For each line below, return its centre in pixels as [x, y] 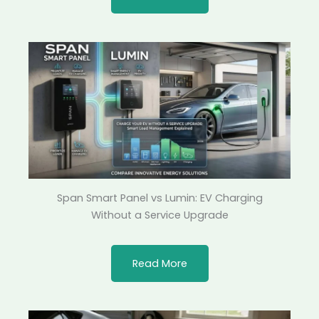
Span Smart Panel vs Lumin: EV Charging [159, 198]
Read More [159, 264]
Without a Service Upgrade [159, 215]
